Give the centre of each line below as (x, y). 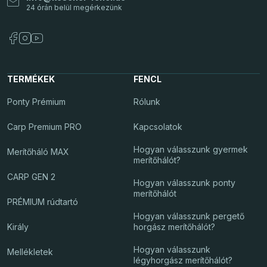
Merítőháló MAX (38, 152)
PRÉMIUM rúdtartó (43, 202)
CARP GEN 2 (31, 177)
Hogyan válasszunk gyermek (191, 150)
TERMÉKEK (31, 79)
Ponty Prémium (36, 102)
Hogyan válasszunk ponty (184, 183)
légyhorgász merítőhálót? (183, 260)
